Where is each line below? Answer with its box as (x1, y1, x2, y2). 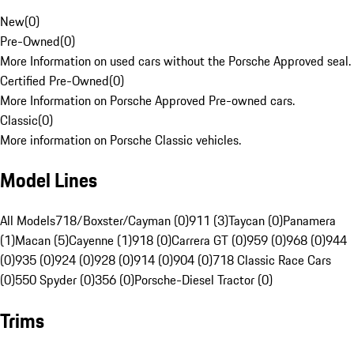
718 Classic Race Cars (213, 250, 331, 270)
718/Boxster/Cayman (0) (55, 211, 189, 231)
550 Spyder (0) (15, 270, 95, 290)
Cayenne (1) (69, 231, 132, 250)
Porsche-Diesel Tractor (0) (134, 270, 273, 290)
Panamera (283, 211, 336, 231)
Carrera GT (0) (171, 231, 247, 250)
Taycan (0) (228, 211, 283, 231)
